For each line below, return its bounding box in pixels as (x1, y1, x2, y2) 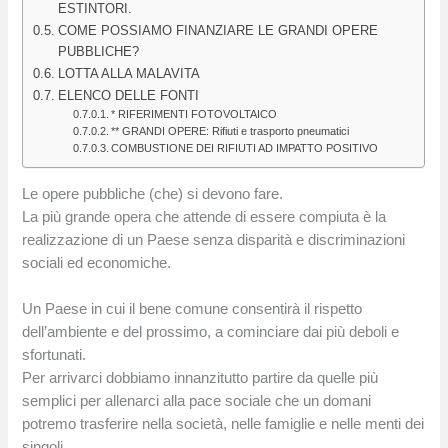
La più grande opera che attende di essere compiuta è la (22, 208, 387, 225)
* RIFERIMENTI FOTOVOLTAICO (111, 108, 278, 121)
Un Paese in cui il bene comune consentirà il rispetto (22, 301, 363, 318)
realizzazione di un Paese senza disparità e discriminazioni (22, 231, 406, 248)
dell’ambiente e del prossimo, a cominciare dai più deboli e (22, 324, 400, 341)
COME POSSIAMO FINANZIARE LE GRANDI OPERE (58, 23, 379, 39)
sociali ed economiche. (22, 254, 172, 271)
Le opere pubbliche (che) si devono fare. (22, 185, 284, 202)
